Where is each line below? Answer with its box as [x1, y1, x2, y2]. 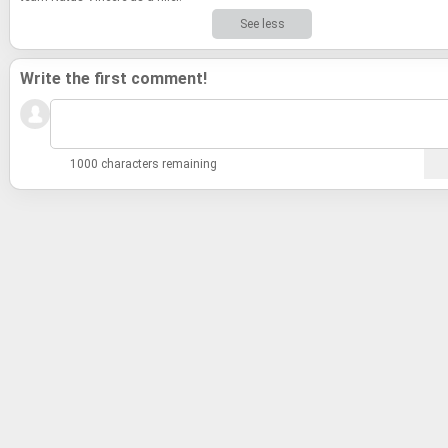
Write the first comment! [20, 69, 207, 88]
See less [239, 17, 285, 31]
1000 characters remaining [70, 157, 217, 171]
